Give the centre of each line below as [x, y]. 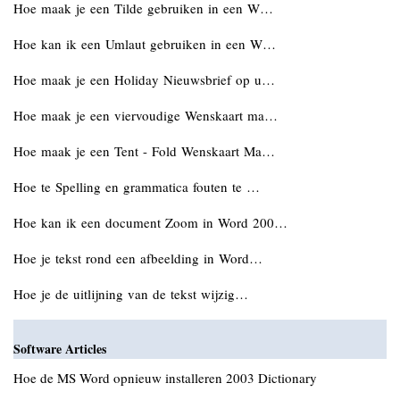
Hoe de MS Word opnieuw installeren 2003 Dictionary [165, 378]
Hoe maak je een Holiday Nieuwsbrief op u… [144, 79]
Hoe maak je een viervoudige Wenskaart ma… [146, 115]
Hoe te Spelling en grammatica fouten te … [137, 187]
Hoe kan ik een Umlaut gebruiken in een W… [145, 44]
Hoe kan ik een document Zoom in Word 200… [150, 222]
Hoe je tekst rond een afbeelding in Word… [138, 258]
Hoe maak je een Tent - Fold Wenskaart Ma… [144, 151]
